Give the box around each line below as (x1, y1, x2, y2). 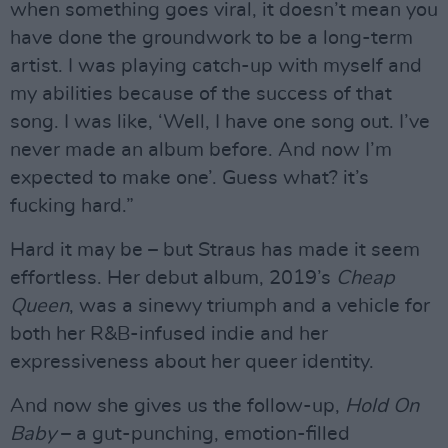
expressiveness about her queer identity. (10, 352, 374, 372)
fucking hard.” (10, 196, 134, 216)
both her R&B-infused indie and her (10, 324, 328, 344)
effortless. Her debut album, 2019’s (10, 268, 336, 288)
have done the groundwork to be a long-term (10, 28, 413, 48)
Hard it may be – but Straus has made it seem (10, 240, 420, 260)
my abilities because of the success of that (10, 84, 392, 104)
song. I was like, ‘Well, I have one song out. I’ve (10, 112, 430, 132)
